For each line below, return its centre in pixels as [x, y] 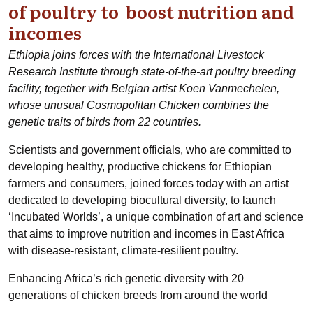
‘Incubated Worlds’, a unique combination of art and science [156, 217]
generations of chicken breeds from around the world [138, 295]
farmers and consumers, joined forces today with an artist [148, 183]
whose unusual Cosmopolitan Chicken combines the [139, 105]
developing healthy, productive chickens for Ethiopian [140, 167]
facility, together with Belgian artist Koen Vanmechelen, [144, 88]
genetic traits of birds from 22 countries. [105, 122]
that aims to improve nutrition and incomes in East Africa [146, 234]
